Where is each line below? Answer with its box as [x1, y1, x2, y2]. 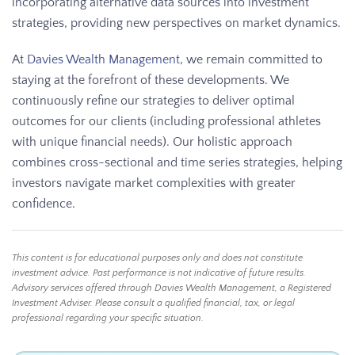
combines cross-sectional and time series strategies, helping [12, 155, 342, 170]
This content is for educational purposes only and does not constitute [12, 253, 303, 264]
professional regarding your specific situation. [12, 313, 204, 324]
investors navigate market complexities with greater [12, 176, 296, 191]
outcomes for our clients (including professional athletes [12, 114, 321, 129]
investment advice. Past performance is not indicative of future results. [12, 268, 306, 279]
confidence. [12, 197, 75, 212]
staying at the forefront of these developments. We [12, 73, 289, 88]
